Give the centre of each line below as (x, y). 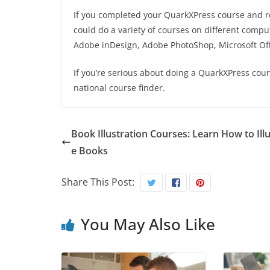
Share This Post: (98, 182)
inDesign (120, 45)
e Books (89, 151)
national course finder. (121, 88)
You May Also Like (148, 224)
